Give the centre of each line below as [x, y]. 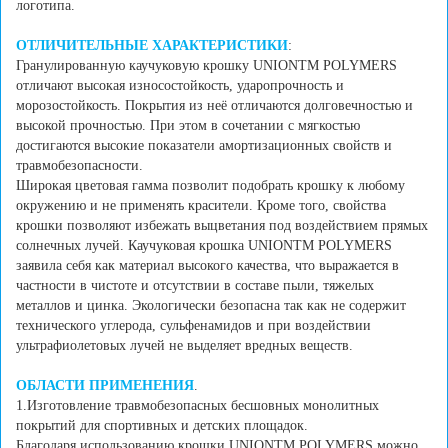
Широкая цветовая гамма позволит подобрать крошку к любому [210, 186]
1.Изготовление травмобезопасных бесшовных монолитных [197, 406]
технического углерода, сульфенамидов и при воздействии [193, 326]
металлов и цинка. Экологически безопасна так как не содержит [211, 306]
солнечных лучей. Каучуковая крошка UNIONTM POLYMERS [204, 246]
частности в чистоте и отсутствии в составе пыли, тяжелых [195, 286]
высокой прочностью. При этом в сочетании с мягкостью [188, 126]
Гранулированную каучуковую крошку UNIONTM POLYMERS [206, 66]
